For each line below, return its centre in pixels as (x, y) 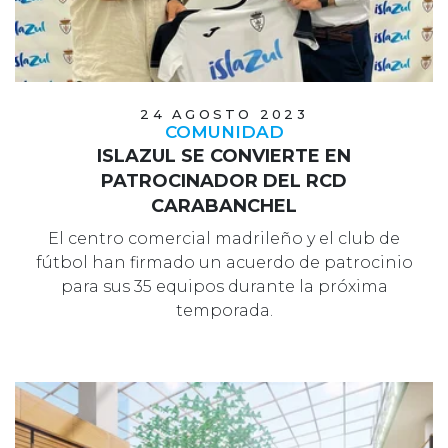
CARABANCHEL (224, 206)
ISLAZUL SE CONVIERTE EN (224, 156)
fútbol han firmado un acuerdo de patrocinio (224, 263)
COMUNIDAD (224, 132)
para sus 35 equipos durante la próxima (224, 287)
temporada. (224, 311)
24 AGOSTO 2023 (224, 114)
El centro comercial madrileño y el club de (224, 239)
